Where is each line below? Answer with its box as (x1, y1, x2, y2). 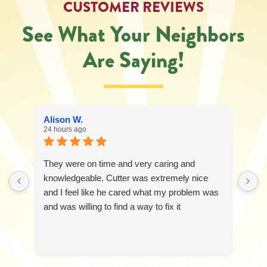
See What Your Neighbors (22, 18, 245, 51)
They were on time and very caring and (44, 159, 195, 169)
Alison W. (44, 114, 83, 125)
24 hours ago (44, 125, 86, 134)
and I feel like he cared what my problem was (44, 187, 219, 198)
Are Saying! (83, 44, 184, 76)
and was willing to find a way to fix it (44, 201, 181, 212)
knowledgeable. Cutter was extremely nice (44, 173, 208, 184)
